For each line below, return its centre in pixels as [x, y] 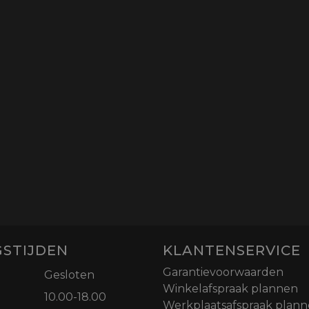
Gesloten [69, 275]
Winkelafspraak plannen [230, 289]
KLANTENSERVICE [232, 251]
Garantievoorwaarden [223, 272]
